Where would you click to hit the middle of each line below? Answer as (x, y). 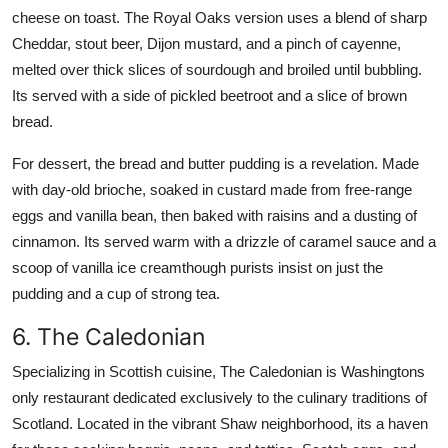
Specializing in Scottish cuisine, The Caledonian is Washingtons (218, 371)
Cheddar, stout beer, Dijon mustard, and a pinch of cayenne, (206, 43)
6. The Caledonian (108, 336)
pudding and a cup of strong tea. (116, 293)
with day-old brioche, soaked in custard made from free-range (212, 189)
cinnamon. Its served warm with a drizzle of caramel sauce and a (224, 241)
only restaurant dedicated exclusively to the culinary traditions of (219, 397)
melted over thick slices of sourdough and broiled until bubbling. (217, 69)
